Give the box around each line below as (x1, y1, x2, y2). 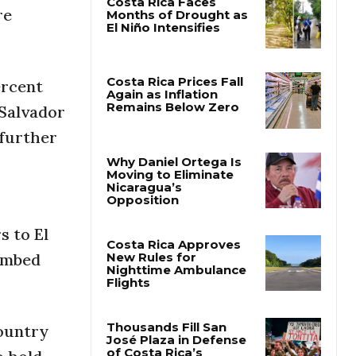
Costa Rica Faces (106, 34, 216, 50)
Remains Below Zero (106, 139, 239, 155)
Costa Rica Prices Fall (106, 114, 243, 130)
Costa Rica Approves (106, 276, 241, 292)
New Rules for (106, 288, 196, 304)
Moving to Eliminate (106, 206, 234, 222)
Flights (106, 314, 150, 330)
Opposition (106, 231, 179, 247)
